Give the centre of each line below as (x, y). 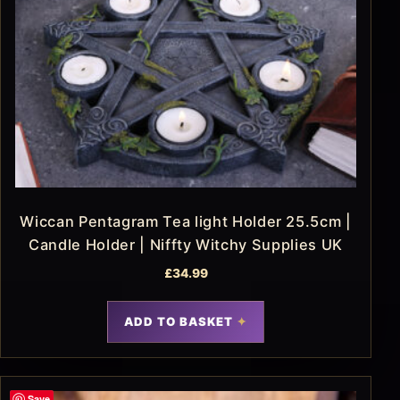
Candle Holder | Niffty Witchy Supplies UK (186, 244)
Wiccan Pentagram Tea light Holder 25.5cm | (186, 221)
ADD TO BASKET (179, 321)
